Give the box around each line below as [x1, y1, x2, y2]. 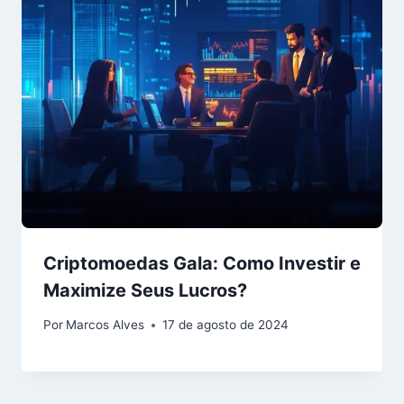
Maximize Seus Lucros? [43, 279, 247, 301]
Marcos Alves [66, 317, 145, 333]
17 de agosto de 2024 [162, 317, 289, 333]
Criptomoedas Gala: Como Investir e [43, 252, 361, 274]
